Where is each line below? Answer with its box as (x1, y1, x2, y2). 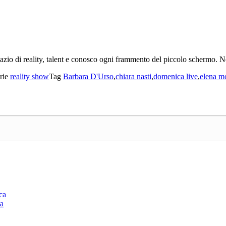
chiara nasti (116, 72, 151, 81)
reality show (10, 72, 49, 81)
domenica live (153, 72, 198, 81)
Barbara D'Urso (63, 72, 114, 81)
